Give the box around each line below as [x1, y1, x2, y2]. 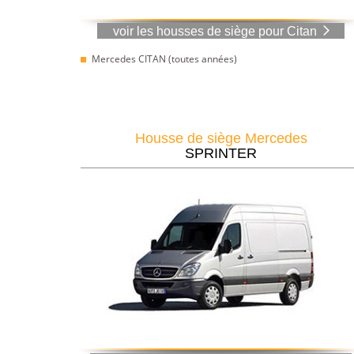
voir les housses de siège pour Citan [112, 24, 317, 38]
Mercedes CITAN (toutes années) [92, 51, 237, 66]
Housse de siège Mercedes [134, 130, 307, 146]
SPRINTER [185, 145, 257, 161]
